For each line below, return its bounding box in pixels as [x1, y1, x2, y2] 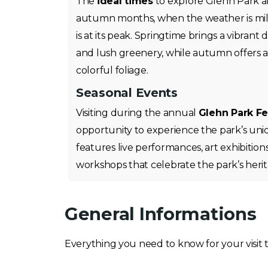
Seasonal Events [76, 86, 178, 100]
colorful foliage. [76, 65, 148, 76]
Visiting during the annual [76, 107, 199, 118]
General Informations [65, 203, 257, 224]
